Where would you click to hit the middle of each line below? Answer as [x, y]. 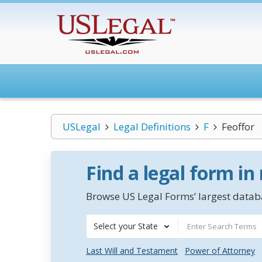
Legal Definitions [152, 127]
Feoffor [238, 127]
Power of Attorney [220, 251]
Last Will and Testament [132, 251]
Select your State [126, 226]
